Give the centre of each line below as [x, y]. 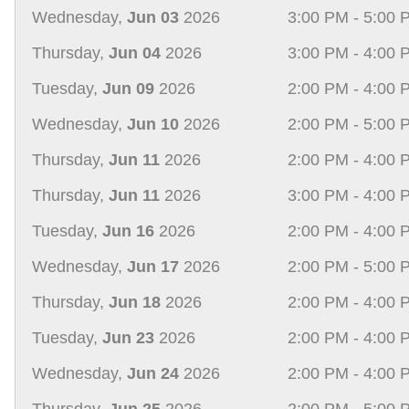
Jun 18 [135, 302]
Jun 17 [153, 266]
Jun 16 [128, 231]
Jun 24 [153, 373]
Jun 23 [128, 337]
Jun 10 [153, 124]
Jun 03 [153, 17]
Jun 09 [128, 88]
